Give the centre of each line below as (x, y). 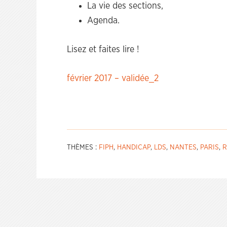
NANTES (183, 147)
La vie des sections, (125, 6)
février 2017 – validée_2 (113, 79)
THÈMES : (83, 147)
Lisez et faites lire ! (103, 50)
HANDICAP (134, 147)
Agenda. (103, 21)
